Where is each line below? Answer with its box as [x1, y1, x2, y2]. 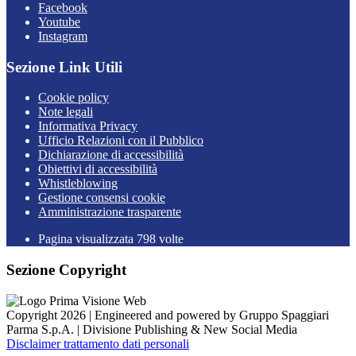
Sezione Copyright [6, 261, 126, 279]
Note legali [38, 105, 93, 119]
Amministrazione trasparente [38, 205, 181, 219]
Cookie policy [38, 91, 109, 105]
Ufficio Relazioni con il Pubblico [38, 133, 203, 148]
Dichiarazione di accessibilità [38, 148, 184, 162]
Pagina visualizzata [38, 232, 137, 246]
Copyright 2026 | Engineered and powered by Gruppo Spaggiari [6, 308, 329, 322]
